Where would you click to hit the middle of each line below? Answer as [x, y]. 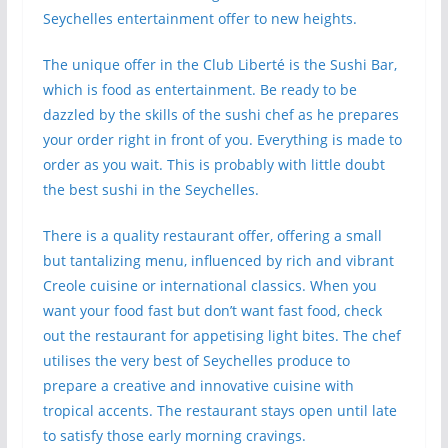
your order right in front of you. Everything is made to [222, 139]
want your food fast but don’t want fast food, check [212, 310]
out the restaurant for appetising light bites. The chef [221, 335]
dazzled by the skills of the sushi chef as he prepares [220, 114]
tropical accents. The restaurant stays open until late [219, 410]
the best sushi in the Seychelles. [150, 189]
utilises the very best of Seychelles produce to [196, 360]
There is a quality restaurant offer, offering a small [212, 235]
